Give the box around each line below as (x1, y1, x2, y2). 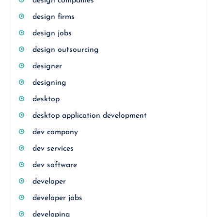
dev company (32, 128, 78, 136)
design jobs (32, 30, 72, 37)
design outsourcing (32, 46, 99, 54)
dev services (32, 145, 74, 153)
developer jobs (32, 194, 82, 202)
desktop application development (32, 112, 147, 120)
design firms (32, 13, 75, 21)
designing (32, 79, 66, 87)
